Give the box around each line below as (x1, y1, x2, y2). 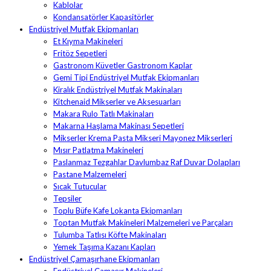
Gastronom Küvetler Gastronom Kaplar (53, 60, 192, 70)
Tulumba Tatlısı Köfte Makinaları (53, 229, 166, 240)
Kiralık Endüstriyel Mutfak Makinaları (53, 84, 182, 94)
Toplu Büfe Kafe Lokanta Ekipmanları (53, 205, 182, 215)
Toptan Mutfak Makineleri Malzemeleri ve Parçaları (53, 217, 233, 227)
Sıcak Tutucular (53, 181, 106, 191)
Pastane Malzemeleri (53, 169, 126, 179)
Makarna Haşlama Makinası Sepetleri (53, 120, 184, 131)
